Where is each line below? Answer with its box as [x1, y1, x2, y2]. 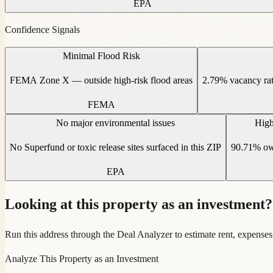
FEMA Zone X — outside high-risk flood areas [10, 74, 193, 85]
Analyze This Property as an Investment [5, 253, 158, 264]
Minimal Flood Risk [62, 50, 140, 61]
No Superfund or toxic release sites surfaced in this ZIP [10, 141, 221, 152]
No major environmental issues [56, 117, 175, 128]
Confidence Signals [5, 24, 80, 35]
